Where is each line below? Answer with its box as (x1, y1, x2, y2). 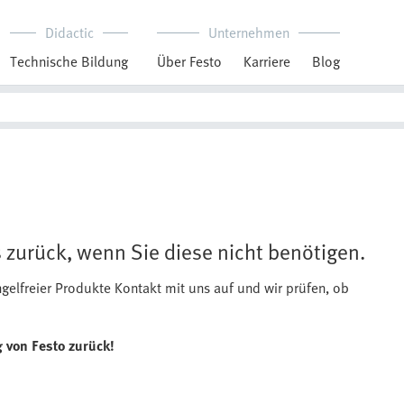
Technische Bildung (10, 50, 128, 72)
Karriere (243, 50, 290, 72)
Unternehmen (207, 22, 289, 43)
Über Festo (157, 50, 222, 72)
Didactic (44, 22, 94, 43)
